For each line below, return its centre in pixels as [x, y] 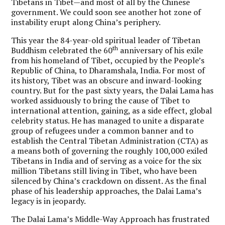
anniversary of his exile [161, 50]
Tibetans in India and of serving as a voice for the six [106, 160]
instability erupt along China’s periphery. [86, 22]
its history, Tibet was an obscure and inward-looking [106, 80]
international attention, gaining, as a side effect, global [112, 110]
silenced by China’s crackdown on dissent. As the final [109, 181]
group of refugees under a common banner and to [102, 130]
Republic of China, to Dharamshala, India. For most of [108, 70]
